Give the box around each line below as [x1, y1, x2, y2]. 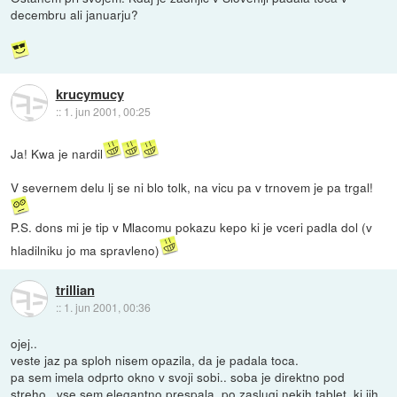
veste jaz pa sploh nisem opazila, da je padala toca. [11, 350, 300, 369]
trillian [55, 280, 95, 300]
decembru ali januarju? [11, 4, 139, 23]
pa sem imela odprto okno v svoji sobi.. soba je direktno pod [11, 367, 346, 385]
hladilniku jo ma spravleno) [11, 240, 160, 259]
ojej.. [11, 333, 38, 352]
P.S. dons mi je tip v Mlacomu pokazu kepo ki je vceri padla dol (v [11, 217, 373, 236]
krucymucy [55, 84, 124, 105]
